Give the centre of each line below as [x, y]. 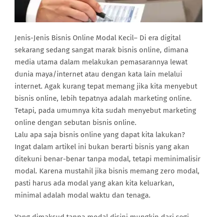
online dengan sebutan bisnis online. [76, 122]
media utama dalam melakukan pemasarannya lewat [101, 62]
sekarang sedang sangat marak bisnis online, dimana [101, 50]
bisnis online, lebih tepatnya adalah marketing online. [103, 98]
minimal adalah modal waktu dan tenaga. [83, 195]
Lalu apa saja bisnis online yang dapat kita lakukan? [100, 134]
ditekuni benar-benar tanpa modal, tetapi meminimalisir [108, 159]
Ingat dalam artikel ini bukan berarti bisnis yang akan [102, 147]
